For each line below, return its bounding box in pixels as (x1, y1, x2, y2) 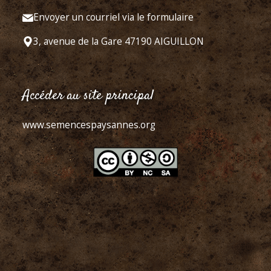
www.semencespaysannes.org (22, 118, 155, 131)
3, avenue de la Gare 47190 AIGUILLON (33, 34, 204, 48)
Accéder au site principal (22, 85, 154, 105)
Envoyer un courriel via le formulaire (33, 11, 194, 24)
